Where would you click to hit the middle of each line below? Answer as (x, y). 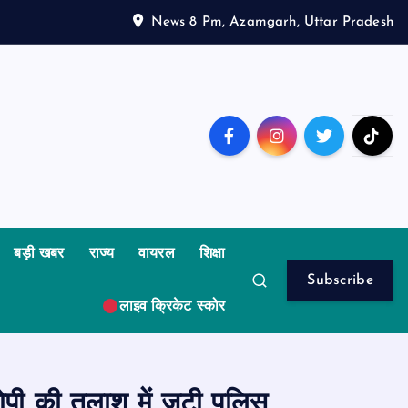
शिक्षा (212, 254)
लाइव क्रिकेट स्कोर (172, 306)
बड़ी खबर (39, 254)
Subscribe (340, 280)
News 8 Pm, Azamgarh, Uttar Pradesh (272, 22)
